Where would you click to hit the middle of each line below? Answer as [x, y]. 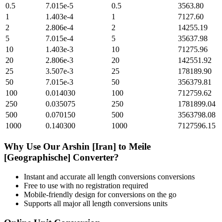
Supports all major [53, 203]
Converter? [95, 158]
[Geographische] [37, 158]
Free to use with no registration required [86, 185]
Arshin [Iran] [89, 147]
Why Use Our [33, 147]
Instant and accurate [56, 176]
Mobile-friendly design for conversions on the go [100, 194]
